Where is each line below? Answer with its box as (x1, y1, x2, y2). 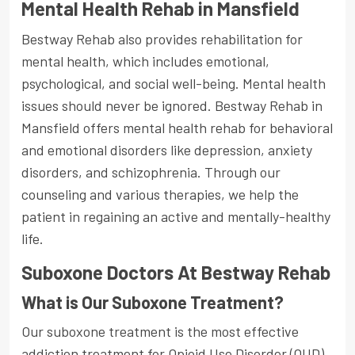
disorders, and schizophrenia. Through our (21, 163, 281, 181)
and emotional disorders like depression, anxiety (21, 141, 312, 159)
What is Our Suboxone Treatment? (21, 292, 284, 313)
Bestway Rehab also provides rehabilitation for (21, 30, 303, 48)
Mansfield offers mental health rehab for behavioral (21, 119, 333, 137)
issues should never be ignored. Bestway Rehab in (21, 97, 323, 115)
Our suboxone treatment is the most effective (21, 323, 299, 341)
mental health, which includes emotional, (21, 52, 269, 71)
